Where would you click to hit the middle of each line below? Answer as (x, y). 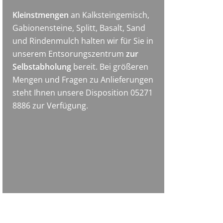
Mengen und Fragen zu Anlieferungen (83, 79)
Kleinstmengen (41, 15)
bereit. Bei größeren (110, 66)
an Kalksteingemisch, (109, 15)
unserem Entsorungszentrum (69, 54)
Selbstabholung (42, 66)
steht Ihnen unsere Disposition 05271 (83, 92)
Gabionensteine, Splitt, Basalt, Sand (79, 28)
